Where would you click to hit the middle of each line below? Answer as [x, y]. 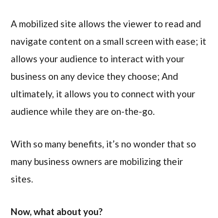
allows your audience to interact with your [98, 59]
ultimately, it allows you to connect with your [103, 94]
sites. [22, 179]
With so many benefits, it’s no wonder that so [104, 144]
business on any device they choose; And [95, 76]
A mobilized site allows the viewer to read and [106, 24]
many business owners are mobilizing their [97, 161]
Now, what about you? [57, 211]
